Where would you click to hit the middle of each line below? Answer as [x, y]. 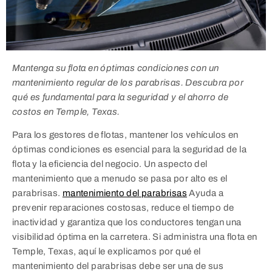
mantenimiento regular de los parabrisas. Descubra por [128, 82]
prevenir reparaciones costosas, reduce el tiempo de [123, 208]
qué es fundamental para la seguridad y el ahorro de [121, 97]
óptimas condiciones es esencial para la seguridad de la [129, 150]
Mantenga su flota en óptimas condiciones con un [116, 68]
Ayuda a [206, 193]
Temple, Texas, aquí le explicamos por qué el [107, 252]
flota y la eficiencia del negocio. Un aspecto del [110, 164]
